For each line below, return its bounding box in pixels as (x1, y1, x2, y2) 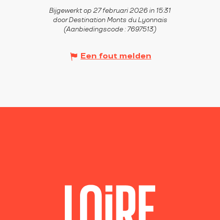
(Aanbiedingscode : (64, 26, 127, 34)
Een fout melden (81, 52, 151, 61)
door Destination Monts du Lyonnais (53, 16, 167, 25)
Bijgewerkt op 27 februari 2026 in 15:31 (49, 7, 171, 15)
